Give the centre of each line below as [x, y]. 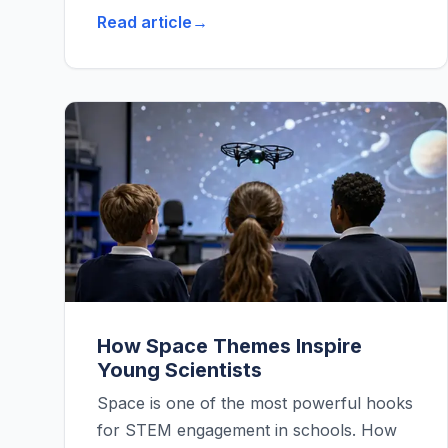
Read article [144, 22]
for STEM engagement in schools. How [247, 430]
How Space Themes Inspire [229, 346]
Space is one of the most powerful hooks [255, 403]
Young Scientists [179, 370]
